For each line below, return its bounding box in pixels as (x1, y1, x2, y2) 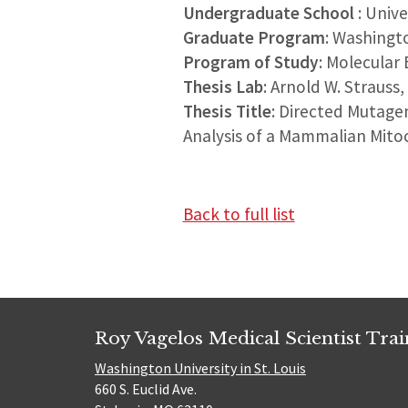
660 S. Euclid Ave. (95, 379, 197, 398)
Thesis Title (182, 99, 271, 122)
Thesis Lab (182, 75, 263, 97)
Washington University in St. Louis (95, 358, 306, 377)
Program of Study (182, 50, 319, 73)
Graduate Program (182, 25, 325, 48)
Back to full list (182, 202, 295, 225)
